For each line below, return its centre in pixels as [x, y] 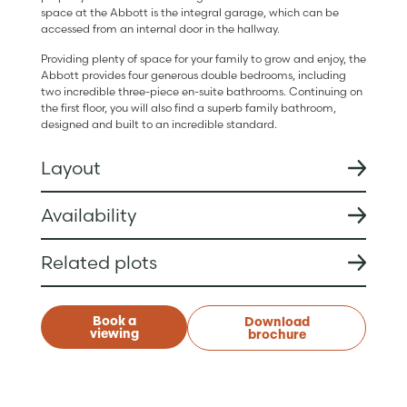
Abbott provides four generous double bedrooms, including [193, 74]
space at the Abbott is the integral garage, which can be [189, 13]
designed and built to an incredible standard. [159, 124]
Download [277, 322]
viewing [114, 334]
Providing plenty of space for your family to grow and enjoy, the [203, 58]
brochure [277, 335]
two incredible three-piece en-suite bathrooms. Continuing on [201, 91]
